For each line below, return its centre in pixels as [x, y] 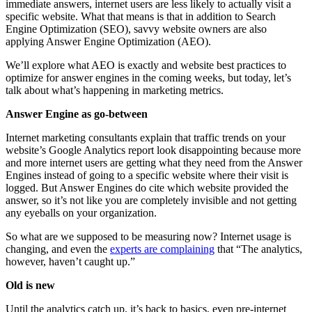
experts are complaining [162, 249]
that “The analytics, [258, 249]
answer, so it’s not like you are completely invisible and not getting [151, 200]
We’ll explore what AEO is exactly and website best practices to [146, 65]
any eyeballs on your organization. [81, 212]
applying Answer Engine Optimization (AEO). [108, 41]
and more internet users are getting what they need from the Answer [154, 162]
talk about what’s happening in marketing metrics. [115, 90]
